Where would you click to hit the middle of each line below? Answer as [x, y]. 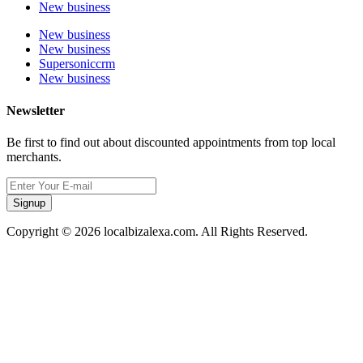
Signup [29, 203]
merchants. [34, 156]
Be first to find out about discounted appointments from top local [171, 142]
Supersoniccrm [77, 64]
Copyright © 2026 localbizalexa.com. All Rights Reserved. [157, 231]
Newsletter [36, 110]
